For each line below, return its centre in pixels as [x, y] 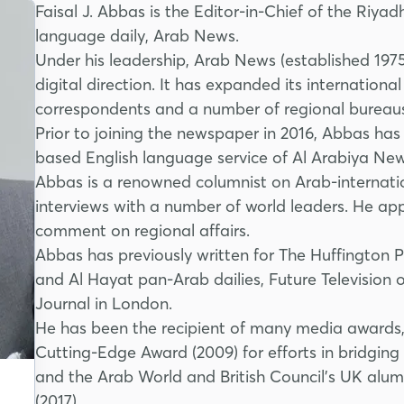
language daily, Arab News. [137, 35]
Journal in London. [104, 303]
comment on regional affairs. [142, 230]
